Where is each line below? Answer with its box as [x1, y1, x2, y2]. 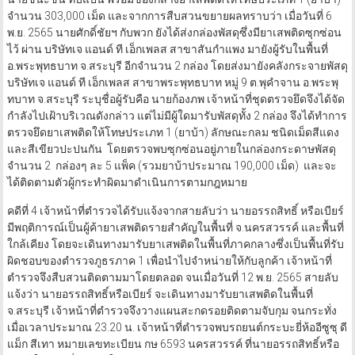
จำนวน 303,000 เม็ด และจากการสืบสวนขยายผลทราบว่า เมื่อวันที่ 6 [6, 10, 332, 23]
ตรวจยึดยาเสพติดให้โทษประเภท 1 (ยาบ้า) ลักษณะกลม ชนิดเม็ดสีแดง [6, 126, 339, 139]
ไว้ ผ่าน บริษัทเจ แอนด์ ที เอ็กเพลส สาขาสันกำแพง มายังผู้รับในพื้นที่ [6, 43, 328, 56]
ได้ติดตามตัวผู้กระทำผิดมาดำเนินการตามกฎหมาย [6, 176, 247, 189]
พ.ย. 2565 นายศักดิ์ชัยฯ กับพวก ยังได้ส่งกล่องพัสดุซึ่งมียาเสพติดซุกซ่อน [6, 26, 342, 40]
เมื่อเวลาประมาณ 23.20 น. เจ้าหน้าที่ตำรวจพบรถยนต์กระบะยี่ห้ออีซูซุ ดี [6, 321, 347, 334]
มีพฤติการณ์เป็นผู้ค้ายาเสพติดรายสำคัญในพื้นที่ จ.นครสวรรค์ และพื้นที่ [6, 221, 344, 235]
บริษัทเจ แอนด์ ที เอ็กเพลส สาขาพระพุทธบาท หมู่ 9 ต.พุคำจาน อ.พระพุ [6, 76, 338, 90]
